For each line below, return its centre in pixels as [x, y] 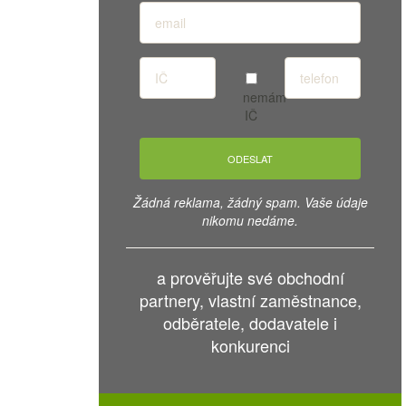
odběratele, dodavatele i [251, 323]
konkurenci [250, 345]
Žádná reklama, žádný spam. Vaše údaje [250, 202]
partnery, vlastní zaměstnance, [250, 300]
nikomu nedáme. [251, 220]
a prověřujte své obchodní [250, 277]
